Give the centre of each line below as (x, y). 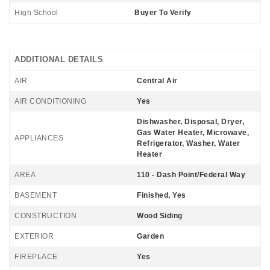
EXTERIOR (34, 236)
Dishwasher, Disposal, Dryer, (190, 121)
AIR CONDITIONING (50, 101)
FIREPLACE (36, 256)
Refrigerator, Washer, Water (189, 143)
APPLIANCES (39, 138)
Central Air (157, 80)
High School (36, 12)
